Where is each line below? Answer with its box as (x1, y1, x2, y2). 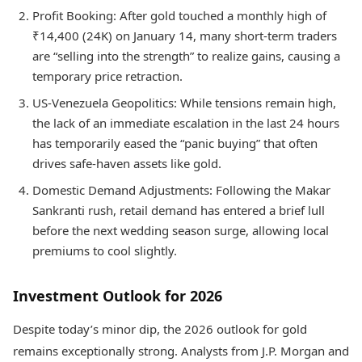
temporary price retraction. (32, 68, 183, 85)
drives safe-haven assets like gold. (32, 155, 221, 172)
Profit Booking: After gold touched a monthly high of (32, 7, 326, 24)
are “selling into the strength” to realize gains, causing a (32, 48, 340, 65)
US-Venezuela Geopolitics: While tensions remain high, (32, 95, 336, 112)
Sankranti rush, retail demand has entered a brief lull (32, 202, 325, 219)
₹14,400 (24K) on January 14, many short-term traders (32, 27, 337, 44)
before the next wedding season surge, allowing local (32, 222, 329, 239)
